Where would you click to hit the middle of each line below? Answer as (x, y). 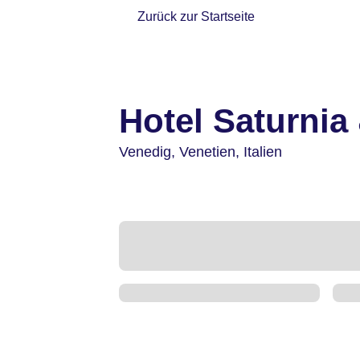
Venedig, (149, 152)
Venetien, (211, 152)
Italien (263, 152)
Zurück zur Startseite (196, 17)
